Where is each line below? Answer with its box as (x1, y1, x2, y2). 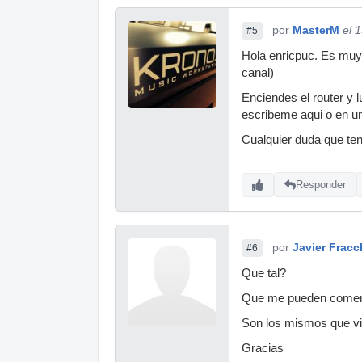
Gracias (242, 341, 284, 355)
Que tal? (242, 266, 286, 280)
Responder (296, 179, 346, 192)
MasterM (293, 23, 339, 36)
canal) (242, 65, 274, 79)
